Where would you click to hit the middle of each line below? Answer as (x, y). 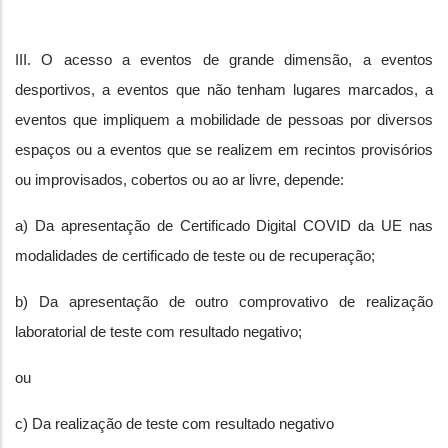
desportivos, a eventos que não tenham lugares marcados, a (224, 90)
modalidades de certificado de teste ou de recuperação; (195, 256)
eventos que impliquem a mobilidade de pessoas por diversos (224, 120)
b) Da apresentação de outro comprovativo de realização (224, 302)
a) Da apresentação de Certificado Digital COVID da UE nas (224, 226)
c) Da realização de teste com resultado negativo (174, 424)
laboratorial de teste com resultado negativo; (158, 332)
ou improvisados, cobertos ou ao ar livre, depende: (179, 180)
